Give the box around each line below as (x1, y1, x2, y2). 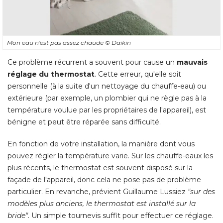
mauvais (177, 57, 208, 67)
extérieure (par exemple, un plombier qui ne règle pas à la (7, 93, 207, 103)
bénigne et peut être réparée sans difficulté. (7, 117, 161, 126)
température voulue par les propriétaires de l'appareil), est (7, 105, 206, 114)
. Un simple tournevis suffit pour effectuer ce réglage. (28, 211, 214, 220)
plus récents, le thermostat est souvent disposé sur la (7, 163, 193, 172)
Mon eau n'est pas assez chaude (7, 38, 105, 46)
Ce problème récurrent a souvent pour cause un (7, 57, 177, 67)
